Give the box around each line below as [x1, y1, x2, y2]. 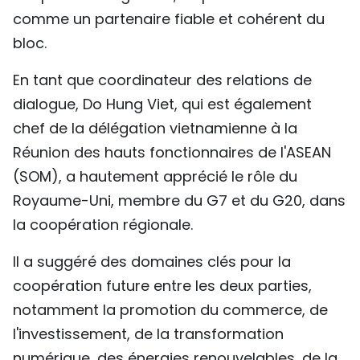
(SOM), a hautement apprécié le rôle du [13, 166, 297, 186]
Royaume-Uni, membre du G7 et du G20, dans [13, 190, 346, 211]
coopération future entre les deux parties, [13, 275, 312, 296]
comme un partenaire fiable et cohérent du [13, 8, 325, 29]
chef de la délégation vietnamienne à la [13, 117, 297, 138]
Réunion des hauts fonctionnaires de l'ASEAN [13, 141, 331, 162]
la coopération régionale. [13, 214, 193, 235]
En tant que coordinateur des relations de [13, 69, 312, 90]
